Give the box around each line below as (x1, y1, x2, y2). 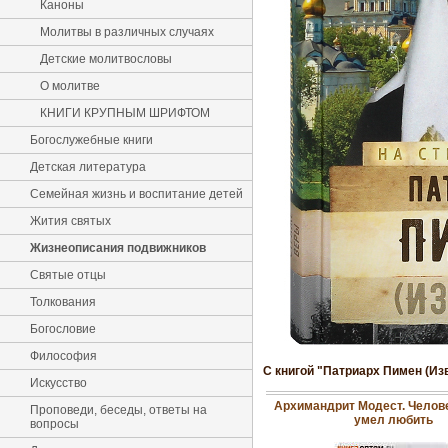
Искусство (30, 376, 87, 390)
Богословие (30, 322, 96, 336)
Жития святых (30, 214, 111, 228)
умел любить (354, 413, 433, 427)
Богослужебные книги (30, 133, 153, 147)
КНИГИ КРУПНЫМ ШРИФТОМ (40, 106, 210, 120)
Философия (30, 349, 97, 363)
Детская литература (30, 160, 146, 174)
